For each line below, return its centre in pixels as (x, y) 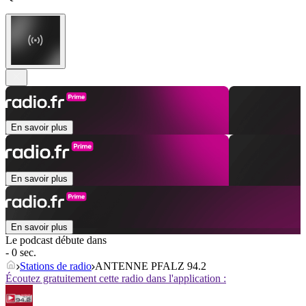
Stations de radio (56, 266)
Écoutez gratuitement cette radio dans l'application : (116, 279)
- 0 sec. (21, 253)
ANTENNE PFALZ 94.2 (151, 266)
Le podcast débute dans (56, 240)
